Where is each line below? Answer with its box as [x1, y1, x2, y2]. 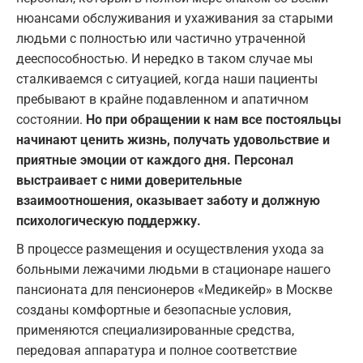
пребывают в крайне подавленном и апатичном [16, 92, 309, 108]
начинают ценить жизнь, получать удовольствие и [16, 132, 330, 148]
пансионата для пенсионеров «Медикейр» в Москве [16, 282, 332, 298]
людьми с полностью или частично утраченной [16, 31, 305, 47]
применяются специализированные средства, [16, 322, 294, 339]
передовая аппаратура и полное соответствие [16, 343, 297, 359]
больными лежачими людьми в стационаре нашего [16, 262, 331, 278]
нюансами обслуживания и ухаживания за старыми [16, 11, 333, 27]
